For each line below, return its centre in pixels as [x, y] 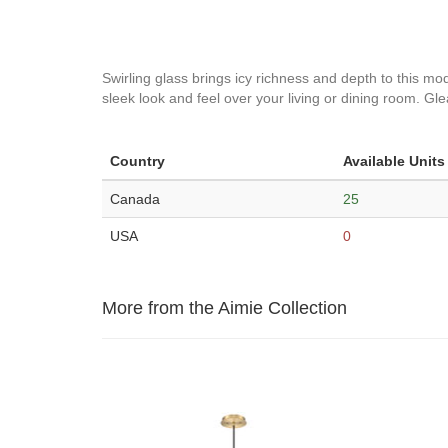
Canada [135, 199]
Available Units [394, 161]
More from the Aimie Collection [224, 308]
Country [137, 161]
